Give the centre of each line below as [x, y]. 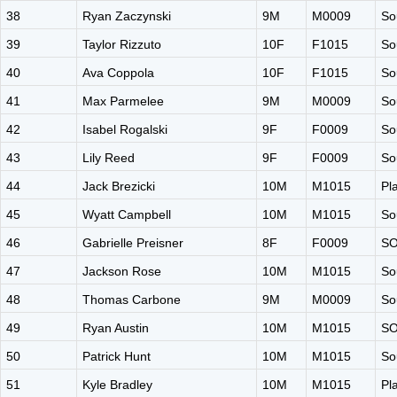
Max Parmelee [123, 101]
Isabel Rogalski [125, 129]
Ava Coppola [118, 73]
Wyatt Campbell [127, 214]
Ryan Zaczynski [127, 16]
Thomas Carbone [132, 300]
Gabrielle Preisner [133, 243]
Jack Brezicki [119, 186]
